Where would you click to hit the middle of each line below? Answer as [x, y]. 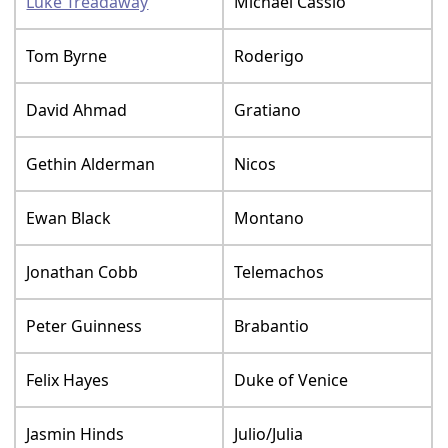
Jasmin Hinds [75, 434]
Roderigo [269, 56]
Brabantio [272, 326]
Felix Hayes [68, 380]
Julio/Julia [269, 434]
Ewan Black [69, 218]
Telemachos [279, 272]
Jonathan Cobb [82, 272]
